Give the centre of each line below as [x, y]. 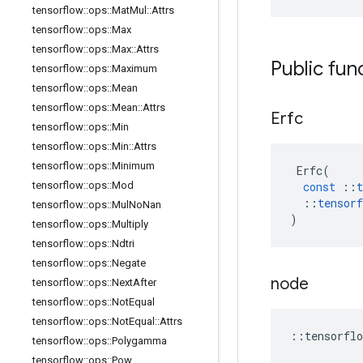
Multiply [130, 224]
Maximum [135, 68]
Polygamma [139, 341]
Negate [129, 263]
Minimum [133, 166]
